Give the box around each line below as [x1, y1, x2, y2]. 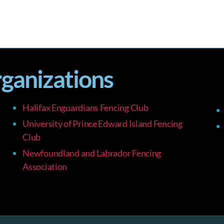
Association [22, 161, 67, 172]
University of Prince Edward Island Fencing [22, 118, 182, 129]
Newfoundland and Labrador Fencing [22, 147, 161, 159]
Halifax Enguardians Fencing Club [22, 102, 148, 113]
